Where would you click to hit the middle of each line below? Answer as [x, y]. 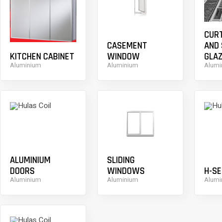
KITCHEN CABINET [42, 57]
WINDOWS [126, 171]
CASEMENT [127, 46]
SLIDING [121, 161]
